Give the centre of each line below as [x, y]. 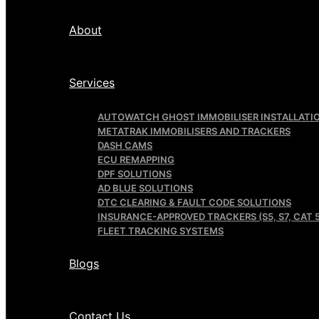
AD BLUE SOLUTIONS [145, 188]
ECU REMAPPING [136, 159]
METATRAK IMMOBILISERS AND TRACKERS [194, 131]
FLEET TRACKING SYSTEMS [161, 231]
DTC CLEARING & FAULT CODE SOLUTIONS [194, 202]
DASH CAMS [125, 145]
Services [92, 83]
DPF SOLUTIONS [135, 174]
